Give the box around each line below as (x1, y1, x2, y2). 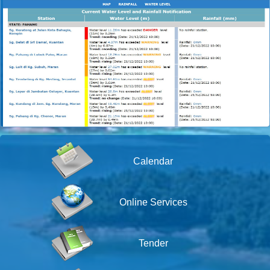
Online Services (119, 196, 187, 207)
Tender (138, 237, 168, 248)
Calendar (133, 155, 173, 166)
